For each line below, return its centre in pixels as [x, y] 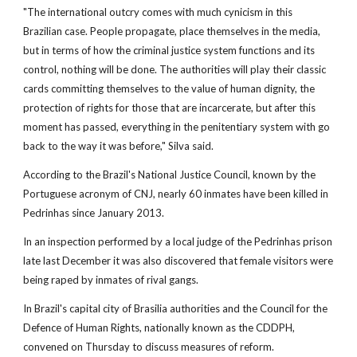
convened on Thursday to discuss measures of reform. [149, 347]
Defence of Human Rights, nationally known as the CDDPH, [159, 328]
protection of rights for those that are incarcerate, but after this [170, 108]
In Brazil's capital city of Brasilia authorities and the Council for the [176, 308]
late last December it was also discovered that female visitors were [178, 261]
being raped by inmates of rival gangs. [111, 280]
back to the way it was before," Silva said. [119, 146]
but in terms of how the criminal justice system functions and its [169, 50]
